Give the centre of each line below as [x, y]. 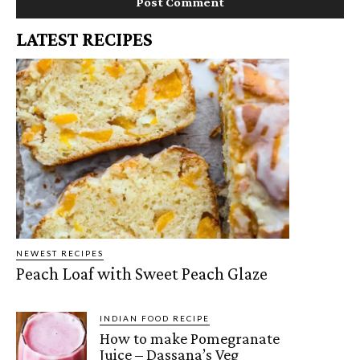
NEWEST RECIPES [60, 254]
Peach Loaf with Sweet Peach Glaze [142, 274]
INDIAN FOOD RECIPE [155, 319]
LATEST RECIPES [84, 39]
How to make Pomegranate [190, 339]
